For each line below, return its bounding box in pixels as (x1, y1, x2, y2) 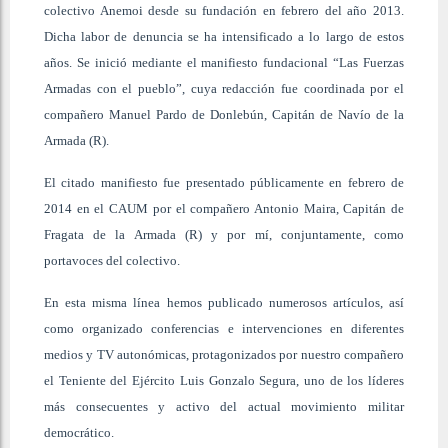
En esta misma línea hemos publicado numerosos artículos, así (44, 294, 404, 310)
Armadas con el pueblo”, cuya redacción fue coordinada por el (44, 80, 404, 96)
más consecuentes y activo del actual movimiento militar (44, 398, 404, 414)
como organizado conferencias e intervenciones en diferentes (44, 320, 404, 336)
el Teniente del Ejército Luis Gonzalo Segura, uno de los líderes (44, 372, 404, 388)
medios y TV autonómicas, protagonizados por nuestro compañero (44, 346, 404, 362)
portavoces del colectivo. (44, 252, 180, 268)
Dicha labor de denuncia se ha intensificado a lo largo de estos (44, 28, 404, 44)
